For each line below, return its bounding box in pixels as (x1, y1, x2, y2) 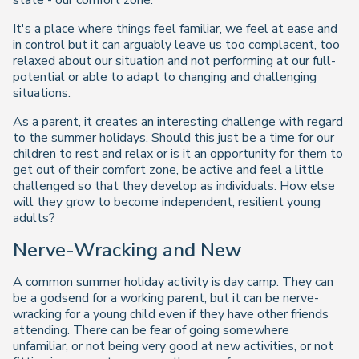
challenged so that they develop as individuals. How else (13, 177, 335, 195)
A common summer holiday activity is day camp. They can (13, 272, 333, 291)
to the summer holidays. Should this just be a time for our (13, 129, 334, 147)
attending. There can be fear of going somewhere (13, 321, 289, 339)
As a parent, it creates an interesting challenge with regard (13, 113, 343, 131)
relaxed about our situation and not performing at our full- (13, 52, 336, 70)
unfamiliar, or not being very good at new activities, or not (13, 337, 333, 355)
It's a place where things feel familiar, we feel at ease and (13, 20, 337, 38)
